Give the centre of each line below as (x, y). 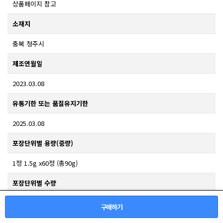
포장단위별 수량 (34, 183)
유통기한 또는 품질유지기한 (50, 104)
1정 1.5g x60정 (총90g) (45, 163)
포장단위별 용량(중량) (43, 143)
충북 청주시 (28, 44)
